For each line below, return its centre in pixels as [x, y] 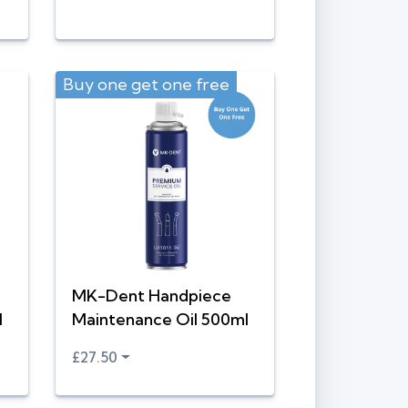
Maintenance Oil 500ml [160, 320]
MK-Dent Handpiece [152, 296]
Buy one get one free [146, 85]
